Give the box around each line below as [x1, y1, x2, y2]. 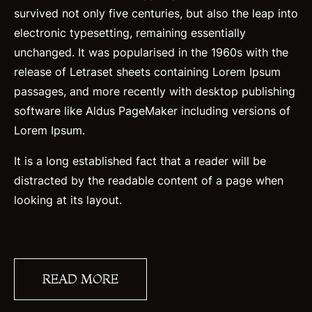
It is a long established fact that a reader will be [14, 153, 266, 168]
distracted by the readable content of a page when [14, 173, 283, 187]
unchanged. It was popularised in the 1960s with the [14, 45, 288, 59]
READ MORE [42, 270, 118, 287]
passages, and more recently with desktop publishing [14, 84, 295, 98]
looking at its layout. [14, 192, 122, 207]
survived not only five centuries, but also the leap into [14, 6, 298, 20]
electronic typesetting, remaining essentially [14, 25, 246, 40]
